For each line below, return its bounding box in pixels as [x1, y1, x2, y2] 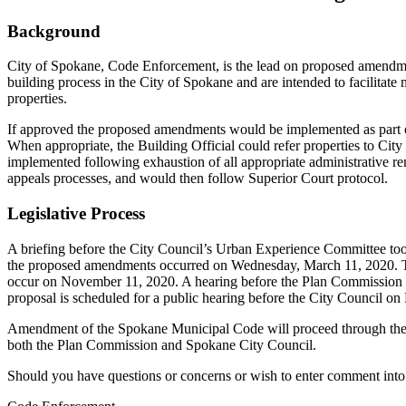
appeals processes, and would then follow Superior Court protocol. [7, 170, 388, 187]
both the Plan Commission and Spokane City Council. [7, 336, 316, 353]
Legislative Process [7, 204, 145, 224]
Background [7, 21, 101, 41]
